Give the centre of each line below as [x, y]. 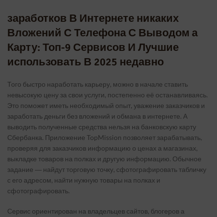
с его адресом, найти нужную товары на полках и [84, 180]
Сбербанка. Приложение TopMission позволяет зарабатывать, [105, 137]
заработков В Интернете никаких [93, 18]
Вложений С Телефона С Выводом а [102, 33]
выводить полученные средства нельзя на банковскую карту [102, 127]
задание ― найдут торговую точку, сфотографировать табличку [107, 169]
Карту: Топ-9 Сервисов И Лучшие [93, 47]
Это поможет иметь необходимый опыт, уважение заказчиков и [106, 105]
